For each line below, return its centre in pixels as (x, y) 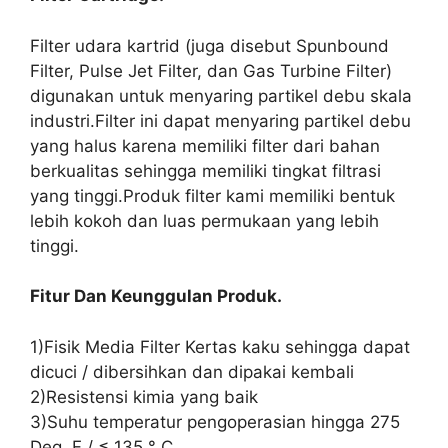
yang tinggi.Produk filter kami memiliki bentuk (212, 195)
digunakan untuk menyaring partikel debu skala (221, 95)
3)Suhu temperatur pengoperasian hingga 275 (215, 421)
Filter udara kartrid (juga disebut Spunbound (209, 45)
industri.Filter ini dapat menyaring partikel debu (220, 120)
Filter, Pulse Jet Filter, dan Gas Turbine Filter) (211, 70)
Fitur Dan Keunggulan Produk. (156, 296)
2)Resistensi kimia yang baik (144, 396)
